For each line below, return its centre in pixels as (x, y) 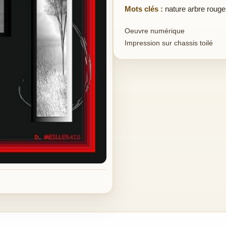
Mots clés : (144, 9)
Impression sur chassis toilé (169, 43)
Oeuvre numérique (155, 31)
